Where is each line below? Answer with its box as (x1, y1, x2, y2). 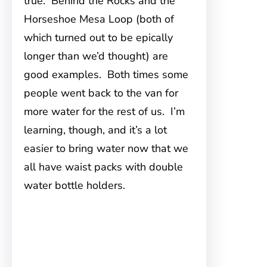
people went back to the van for (24, 86, 178, 101)
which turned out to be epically (24, 30, 173, 45)
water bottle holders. (24, 178, 125, 193)
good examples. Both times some (24, 67, 188, 82)
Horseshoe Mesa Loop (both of (24, 12, 174, 27)
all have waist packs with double (24, 160, 183, 175)
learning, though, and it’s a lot (24, 123, 167, 138)
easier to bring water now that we (24, 141, 188, 156)
